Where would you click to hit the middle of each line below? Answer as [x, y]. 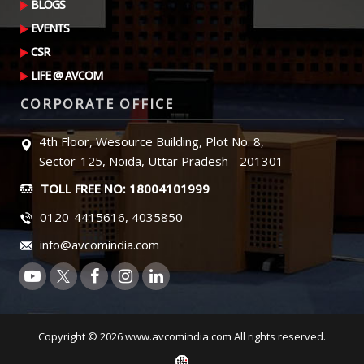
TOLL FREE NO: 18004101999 [123, 188]
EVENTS [50, 28]
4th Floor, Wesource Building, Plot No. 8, [152, 141]
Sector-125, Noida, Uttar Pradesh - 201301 [161, 161]
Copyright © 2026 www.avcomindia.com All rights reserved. [182, 336]
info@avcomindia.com [98, 245]
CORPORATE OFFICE [97, 104]
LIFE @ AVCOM [67, 75]
